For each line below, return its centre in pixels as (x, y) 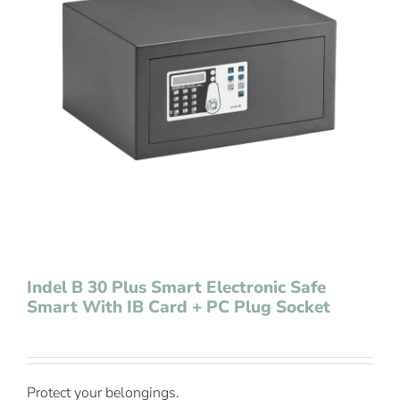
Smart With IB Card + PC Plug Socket (179, 307)
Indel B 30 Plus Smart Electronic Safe (176, 287)
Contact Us (57, 46)
